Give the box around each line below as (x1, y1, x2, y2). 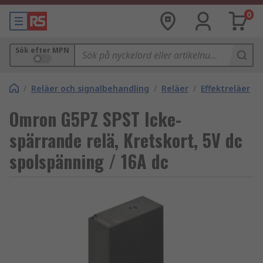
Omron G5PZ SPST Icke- (9, 106, 181, 132)
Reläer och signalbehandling (31, 83, 149, 94)
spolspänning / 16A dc (9, 148, 168, 174)
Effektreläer (201, 83, 250, 94)
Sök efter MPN (15, 45, 69, 55)
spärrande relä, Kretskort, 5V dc (9, 127, 242, 153)
